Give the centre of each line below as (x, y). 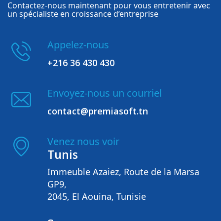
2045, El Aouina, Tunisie (97, 196)
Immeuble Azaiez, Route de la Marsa (123, 171)
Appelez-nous (78, 44)
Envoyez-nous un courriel (105, 93)
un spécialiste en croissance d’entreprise (83, 14)
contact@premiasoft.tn (98, 111)
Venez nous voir (83, 141)
